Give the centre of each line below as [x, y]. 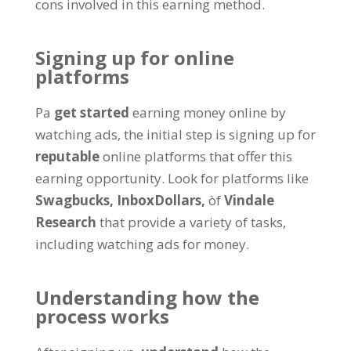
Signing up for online [134, 58]
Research [65, 222]
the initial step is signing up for [219, 134]
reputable [67, 156]
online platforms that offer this [197, 156]
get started [91, 112]
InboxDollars [159, 200]
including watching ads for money [140, 244]
